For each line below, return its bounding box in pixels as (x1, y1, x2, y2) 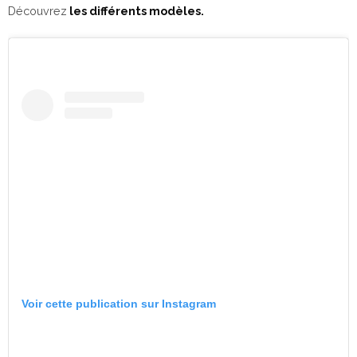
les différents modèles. (67, 4, 206, 18)
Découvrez (8, 4, 67, 18)
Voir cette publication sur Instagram (22, 296, 216, 310)
